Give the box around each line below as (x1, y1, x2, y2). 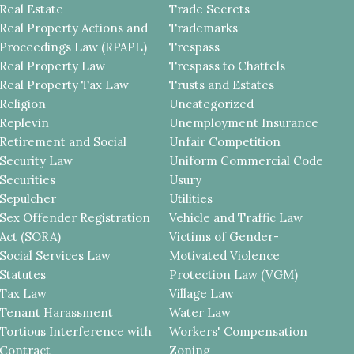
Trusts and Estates (169, 77, 275, 92)
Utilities (169, 190, 213, 206)
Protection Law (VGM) (169, 266, 299, 282)
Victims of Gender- (169, 228, 280, 244)
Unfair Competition (169, 134, 281, 149)
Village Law (169, 285, 235, 301)
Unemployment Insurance (169, 115, 319, 130)
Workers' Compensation (169, 323, 308, 339)
